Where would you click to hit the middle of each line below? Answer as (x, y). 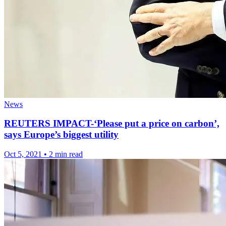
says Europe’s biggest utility (61, 135)
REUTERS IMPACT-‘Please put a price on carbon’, (112, 124)
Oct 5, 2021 (23, 154)
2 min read (66, 154)
